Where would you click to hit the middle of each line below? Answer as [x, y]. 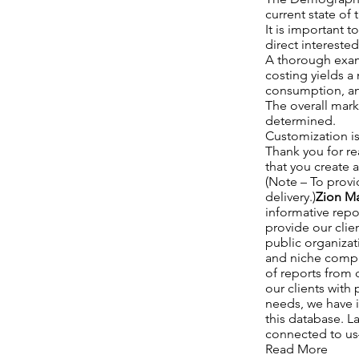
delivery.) [290, 197]
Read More [296, 349]
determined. [301, 121]
